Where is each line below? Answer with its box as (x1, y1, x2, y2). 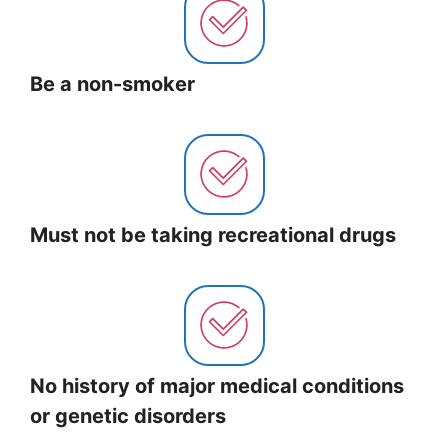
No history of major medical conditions (30, 373, 404, 398)
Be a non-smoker (30, 71, 195, 96)
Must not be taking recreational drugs (30, 222, 396, 247)
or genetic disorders (30, 403, 226, 428)
